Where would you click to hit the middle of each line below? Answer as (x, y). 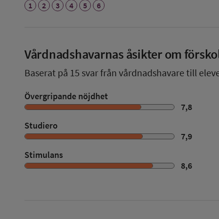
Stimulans (44, 155)
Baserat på (47, 73)
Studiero (41, 125)
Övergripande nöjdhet (66, 96)
